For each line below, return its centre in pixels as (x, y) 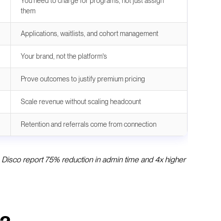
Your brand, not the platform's (64, 56)
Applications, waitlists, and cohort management (90, 33)
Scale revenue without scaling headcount (81, 101)
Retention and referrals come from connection (89, 124)
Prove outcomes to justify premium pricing (83, 79)
